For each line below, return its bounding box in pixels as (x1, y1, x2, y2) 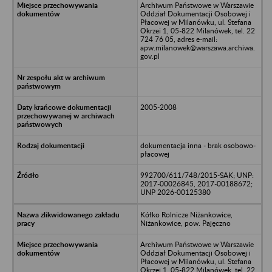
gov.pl (140, 51, 160, 61)
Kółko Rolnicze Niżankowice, (140, 209, 233, 219)
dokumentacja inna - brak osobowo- (140, 140, 256, 150)
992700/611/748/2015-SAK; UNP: (140, 170, 254, 180)
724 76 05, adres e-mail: (140, 34, 217, 44)
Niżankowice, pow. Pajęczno (140, 218, 231, 228)
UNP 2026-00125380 (140, 187, 211, 197)
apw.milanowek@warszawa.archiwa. (140, 42, 255, 52)
